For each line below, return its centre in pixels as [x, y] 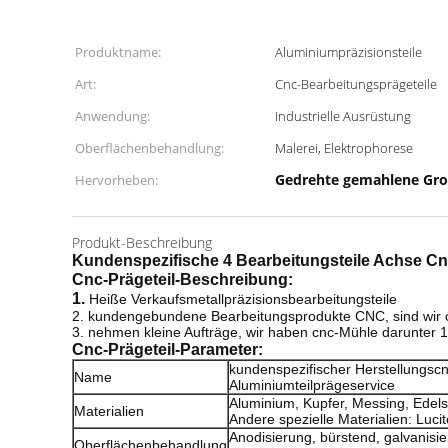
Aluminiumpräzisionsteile [348, 52]
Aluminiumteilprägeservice [312, 385]
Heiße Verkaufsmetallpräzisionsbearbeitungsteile [243, 299]
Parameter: [221, 349]
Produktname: [118, 52]
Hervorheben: [116, 180]
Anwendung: [112, 116]
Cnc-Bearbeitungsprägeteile [356, 84]
